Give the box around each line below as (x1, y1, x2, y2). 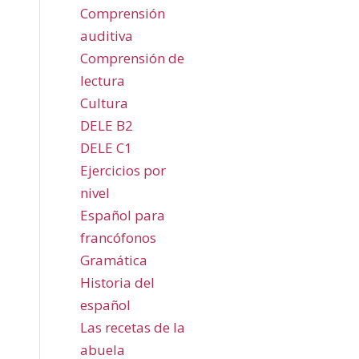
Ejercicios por (80, 161, 166, 179)
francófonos (80, 228, 156, 247)
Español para (80, 206, 165, 224)
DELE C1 (80, 139, 132, 157)
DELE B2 (80, 116, 133, 135)
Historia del (80, 273, 155, 292)
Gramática (80, 251, 147, 269)
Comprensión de (80, 49, 184, 67)
